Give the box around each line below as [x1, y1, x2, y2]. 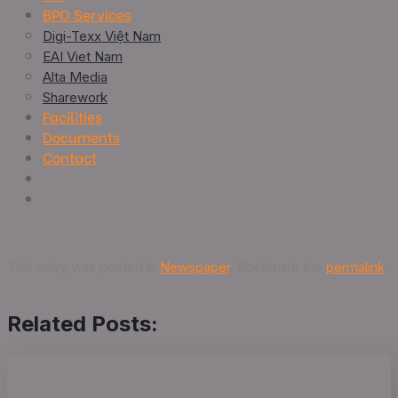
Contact [43, 147, 97, 167]
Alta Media [43, 68, 107, 85]
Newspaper [160, 258, 230, 275]
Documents [43, 126, 120, 147]
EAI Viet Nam [43, 48, 123, 65]
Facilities [43, 106, 102, 126]
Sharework [43, 89, 107, 106]
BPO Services [43, 4, 131, 24]
